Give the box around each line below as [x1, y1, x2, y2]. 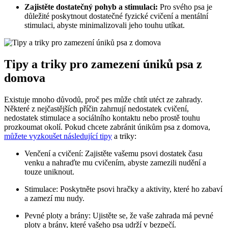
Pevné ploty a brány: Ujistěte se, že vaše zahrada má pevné [24, 211, 213, 220]
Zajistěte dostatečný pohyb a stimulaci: [24, 3, 158, 12]
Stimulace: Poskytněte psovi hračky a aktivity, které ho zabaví [24, 185, 222, 194]
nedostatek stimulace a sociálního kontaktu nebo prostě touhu [4, 113, 200, 123]
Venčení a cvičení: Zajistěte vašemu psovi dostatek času [24, 149, 203, 158]
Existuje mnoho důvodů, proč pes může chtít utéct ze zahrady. [4, 95, 203, 104]
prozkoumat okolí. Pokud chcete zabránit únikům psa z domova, [4, 123, 210, 132]
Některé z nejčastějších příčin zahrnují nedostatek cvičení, [4, 104, 189, 113]
